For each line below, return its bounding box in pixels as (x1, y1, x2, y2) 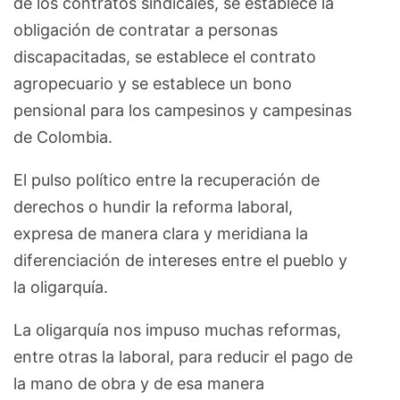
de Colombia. (13, 128, 112, 147)
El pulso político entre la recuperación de (13, 171, 320, 190)
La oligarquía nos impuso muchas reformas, (13, 321, 341, 340)
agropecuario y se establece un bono (13, 74, 292, 94)
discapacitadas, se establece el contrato (13, 47, 316, 67)
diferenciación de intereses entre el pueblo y (13, 251, 347, 271)
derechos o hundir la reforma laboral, (13, 197, 293, 217)
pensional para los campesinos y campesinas (13, 101, 352, 121)
